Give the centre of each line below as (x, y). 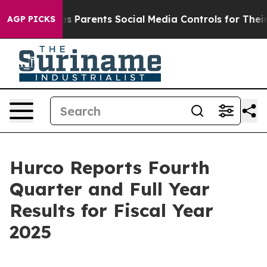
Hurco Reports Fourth (110, 167)
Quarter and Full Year (110, 189)
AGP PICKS (31, 19)
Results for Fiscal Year (111, 210)
